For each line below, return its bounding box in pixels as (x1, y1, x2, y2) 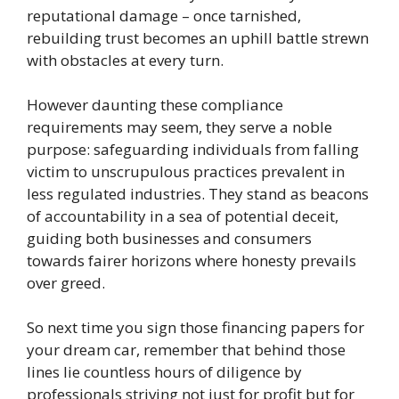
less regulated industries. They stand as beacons (27, 183, 369, 204)
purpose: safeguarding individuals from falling (27, 139, 359, 159)
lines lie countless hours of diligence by (27, 362, 302, 382)
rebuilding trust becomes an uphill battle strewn (27, 28, 369, 48)
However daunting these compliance (27, 94, 283, 115)
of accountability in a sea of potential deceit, (27, 206, 338, 226)
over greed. (27, 273, 105, 293)
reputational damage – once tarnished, (27, 5, 301, 26)
